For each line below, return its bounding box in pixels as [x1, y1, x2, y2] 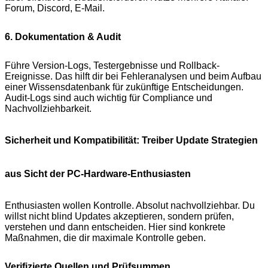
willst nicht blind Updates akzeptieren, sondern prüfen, [5, 211, 234, 222]
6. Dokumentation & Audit [5, 32, 121, 42]
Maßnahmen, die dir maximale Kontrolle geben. [5, 233, 206, 243]
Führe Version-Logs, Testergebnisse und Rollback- [5, 60, 220, 71]
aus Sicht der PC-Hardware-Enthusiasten [5, 169, 191, 179]
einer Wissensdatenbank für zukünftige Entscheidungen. [5, 82, 243, 93]
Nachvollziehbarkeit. [5, 103, 92, 114]
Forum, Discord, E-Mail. [5, 3, 105, 14]
